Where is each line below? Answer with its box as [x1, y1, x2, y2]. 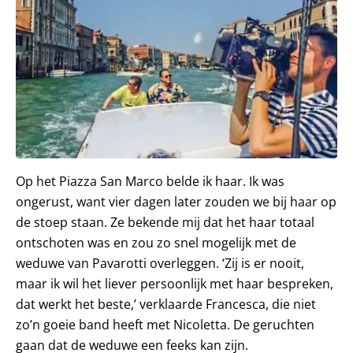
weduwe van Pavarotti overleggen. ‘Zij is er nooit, [16, 254, 304, 272]
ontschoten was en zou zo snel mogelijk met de [16, 233, 296, 251]
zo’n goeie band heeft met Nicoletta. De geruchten [16, 315, 314, 333]
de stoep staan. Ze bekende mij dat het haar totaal [16, 213, 314, 231]
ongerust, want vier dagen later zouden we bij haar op [16, 192, 336, 210]
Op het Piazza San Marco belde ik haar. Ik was [16, 172, 284, 190]
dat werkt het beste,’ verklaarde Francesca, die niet [16, 295, 316, 313]
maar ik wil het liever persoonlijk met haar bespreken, [16, 274, 333, 292]
